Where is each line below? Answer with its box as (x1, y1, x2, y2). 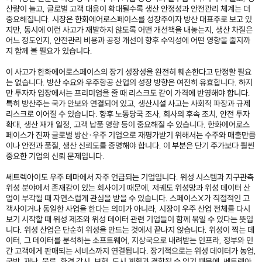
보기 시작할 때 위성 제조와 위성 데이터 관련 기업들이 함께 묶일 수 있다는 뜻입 (6, 214, 253, 225)
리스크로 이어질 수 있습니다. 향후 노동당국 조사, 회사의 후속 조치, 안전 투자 (6, 109, 250, 120)
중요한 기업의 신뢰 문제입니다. (6, 151, 105, 162)
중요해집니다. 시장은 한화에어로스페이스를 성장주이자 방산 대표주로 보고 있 (6, 14, 252, 25)
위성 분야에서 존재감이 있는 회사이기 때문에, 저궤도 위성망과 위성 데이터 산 (6, 182, 250, 194)
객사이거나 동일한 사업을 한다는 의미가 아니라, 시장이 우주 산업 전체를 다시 (6, 204, 250, 215)
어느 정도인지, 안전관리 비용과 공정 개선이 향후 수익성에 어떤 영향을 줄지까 (6, 35, 250, 46)
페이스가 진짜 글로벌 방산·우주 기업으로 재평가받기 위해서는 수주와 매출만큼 (6, 130, 256, 141)
